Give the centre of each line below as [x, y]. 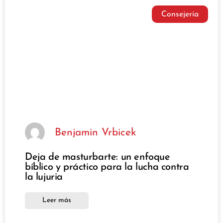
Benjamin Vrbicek [95, 132]
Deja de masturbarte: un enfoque [98, 158]
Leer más [57, 201]
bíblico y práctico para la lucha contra [107, 167]
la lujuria [44, 177]
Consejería [180, 14]
